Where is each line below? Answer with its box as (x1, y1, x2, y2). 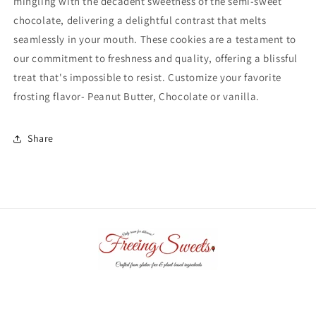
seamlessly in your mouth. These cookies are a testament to (13, 32, 296, 46)
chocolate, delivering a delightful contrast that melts (13, 13, 267, 27)
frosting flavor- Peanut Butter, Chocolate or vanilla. (13, 89, 262, 103)
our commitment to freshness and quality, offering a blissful (13, 51, 298, 65)
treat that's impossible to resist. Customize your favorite (13, 70, 281, 84)
